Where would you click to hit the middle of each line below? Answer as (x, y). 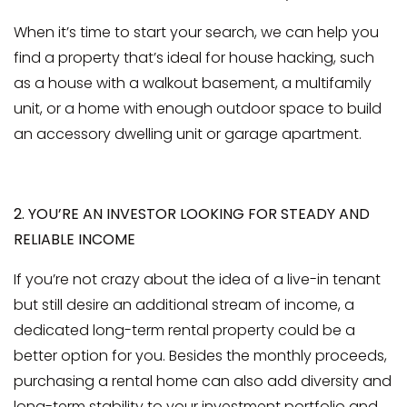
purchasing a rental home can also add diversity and (203, 381)
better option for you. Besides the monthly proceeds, (200, 355)
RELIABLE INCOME (74, 239)
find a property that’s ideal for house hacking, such (194, 57)
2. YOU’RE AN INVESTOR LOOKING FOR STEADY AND (192, 213)
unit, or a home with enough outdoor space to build (198, 108)
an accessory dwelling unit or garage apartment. (188, 134)
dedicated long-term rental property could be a (184, 330)
